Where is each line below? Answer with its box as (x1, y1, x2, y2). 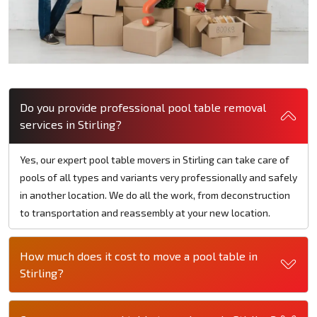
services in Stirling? (20, 117, 122, 131)
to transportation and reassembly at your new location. (20, 206, 270, 219)
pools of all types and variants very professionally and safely (20, 171, 297, 183)
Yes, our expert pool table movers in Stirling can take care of (20, 153, 289, 166)
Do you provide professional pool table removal (20, 100, 266, 114)
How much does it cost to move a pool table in (20, 248, 258, 263)
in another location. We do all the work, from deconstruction (20, 188, 290, 201)
